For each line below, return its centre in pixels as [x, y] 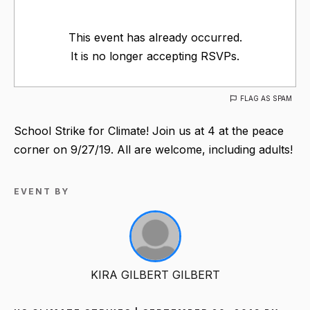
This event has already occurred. [155, 37]
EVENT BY [42, 191]
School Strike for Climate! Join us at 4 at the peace [149, 130]
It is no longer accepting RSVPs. [155, 56]
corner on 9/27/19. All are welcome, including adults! [153, 149]
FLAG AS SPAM [266, 98]
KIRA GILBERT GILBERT [155, 274]
